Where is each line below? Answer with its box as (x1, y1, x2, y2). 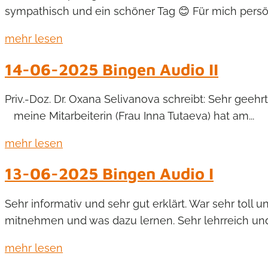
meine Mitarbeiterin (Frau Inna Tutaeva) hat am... (5, 109, 254, 122)
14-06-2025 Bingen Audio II (5, 59, 218, 79)
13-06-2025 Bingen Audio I (5, 164, 214, 184)
